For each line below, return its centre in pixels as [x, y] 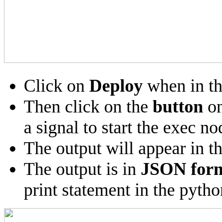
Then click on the [88, 107]
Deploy [116, 86]
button [178, 107]
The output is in [82, 169]
